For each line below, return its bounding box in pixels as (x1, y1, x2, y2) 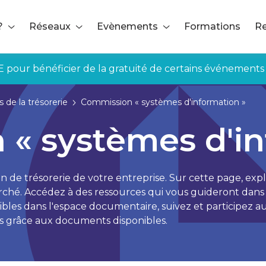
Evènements (97, 20, 158, 32)
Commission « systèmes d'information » (81, 97, 246, 107)
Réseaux (29, 20, 71, 32)
